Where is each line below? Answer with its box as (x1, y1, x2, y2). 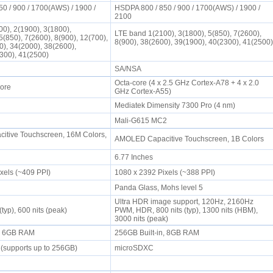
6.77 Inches (114, 153, 157, 161)
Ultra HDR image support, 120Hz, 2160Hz (114, 197, 253, 206)
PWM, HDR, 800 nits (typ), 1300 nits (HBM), (114, 206, 258, 214)
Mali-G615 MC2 (114, 116, 171, 125)
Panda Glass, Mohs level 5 (114, 183, 207, 192)
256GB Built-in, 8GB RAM (114, 229, 203, 237)
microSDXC (114, 244, 157, 252)
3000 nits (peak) (114, 214, 172, 223)
